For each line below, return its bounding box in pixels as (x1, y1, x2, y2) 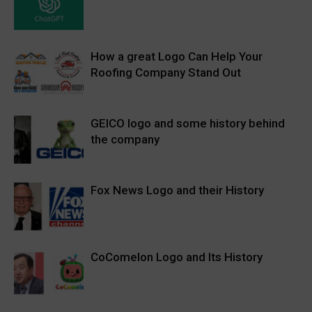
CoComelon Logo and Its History (91, 250, 263, 265)
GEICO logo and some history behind (91, 116, 285, 131)
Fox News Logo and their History (91, 183, 264, 198)
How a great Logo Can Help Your (91, 49, 263, 64)
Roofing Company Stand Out (91, 65, 241, 80)
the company (91, 132, 159, 147)
